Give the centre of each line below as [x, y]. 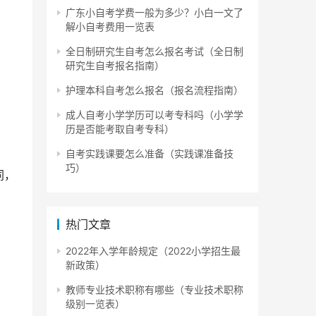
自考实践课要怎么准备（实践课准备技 [150, 154]
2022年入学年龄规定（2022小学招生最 [153, 251]
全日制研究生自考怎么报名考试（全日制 [154, 51]
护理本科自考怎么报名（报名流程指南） [154, 90]
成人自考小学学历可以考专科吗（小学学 [154, 115]
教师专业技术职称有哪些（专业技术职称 [154, 290]
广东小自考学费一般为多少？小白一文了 [154, 13]
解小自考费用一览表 [110, 27]
